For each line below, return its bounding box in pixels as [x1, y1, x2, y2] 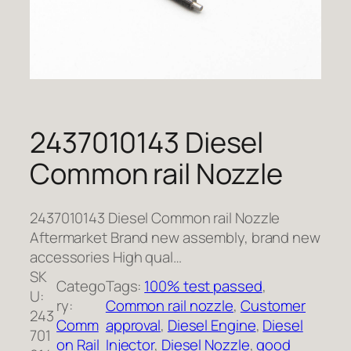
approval [105, 315, 161, 336]
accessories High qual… [30, 246, 182, 267]
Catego [56, 276, 106, 297]
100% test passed [144, 276, 262, 297]
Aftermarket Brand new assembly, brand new [30, 226, 320, 248]
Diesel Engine [167, 315, 256, 336]
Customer [240, 295, 306, 317]
